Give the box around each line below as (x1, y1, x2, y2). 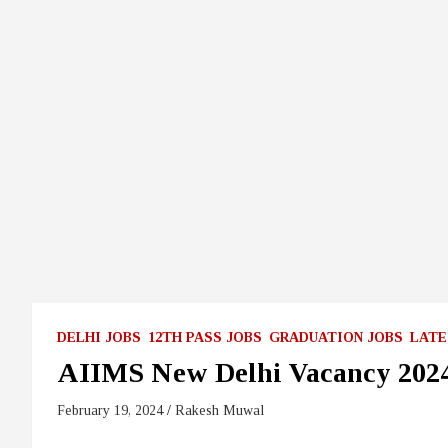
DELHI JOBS (57, 330, 141, 345)
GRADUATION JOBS (269, 330, 403, 345)
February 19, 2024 (57, 403, 163, 418)
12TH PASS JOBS (148, 330, 262, 345)
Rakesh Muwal (175, 403, 264, 418)
